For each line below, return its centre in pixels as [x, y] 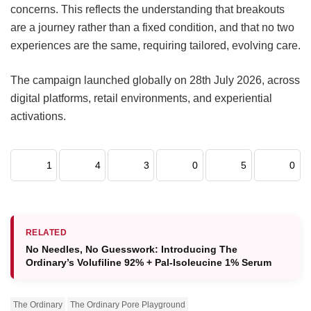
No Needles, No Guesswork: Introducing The [132, 249]
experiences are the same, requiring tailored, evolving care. [155, 45]
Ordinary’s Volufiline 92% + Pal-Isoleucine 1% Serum [149, 262]
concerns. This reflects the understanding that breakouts [148, 9]
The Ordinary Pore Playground [128, 304]
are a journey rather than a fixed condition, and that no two [152, 27]
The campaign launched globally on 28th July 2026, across [155, 80]
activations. [38, 116]
